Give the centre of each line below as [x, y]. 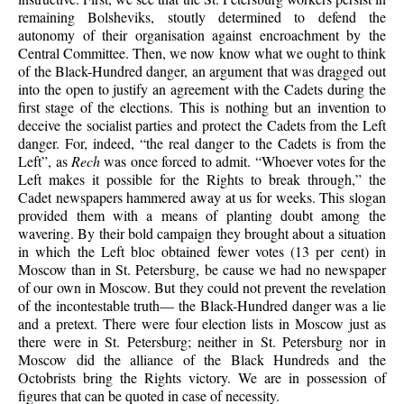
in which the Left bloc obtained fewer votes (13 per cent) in [202, 251]
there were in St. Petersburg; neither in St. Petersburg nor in [202, 341]
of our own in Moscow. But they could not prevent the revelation [202, 287]
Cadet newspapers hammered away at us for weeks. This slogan [202, 197]
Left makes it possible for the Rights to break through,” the [202, 179]
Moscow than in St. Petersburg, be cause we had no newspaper [202, 269]
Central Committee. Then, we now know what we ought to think [202, 52]
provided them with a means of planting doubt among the [202, 215]
